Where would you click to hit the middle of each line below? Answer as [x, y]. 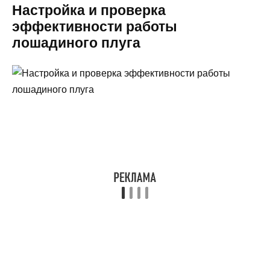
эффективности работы [95, 27]
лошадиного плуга [76, 43]
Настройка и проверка [89, 11]
